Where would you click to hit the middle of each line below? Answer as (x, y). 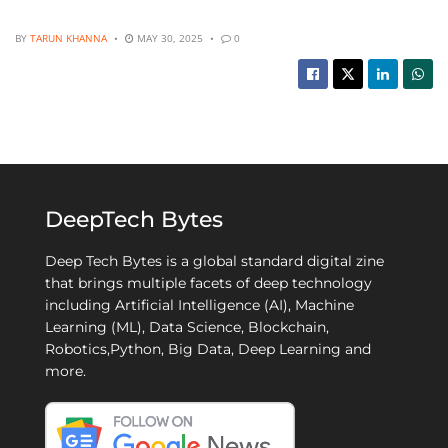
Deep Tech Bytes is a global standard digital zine (214, 260)
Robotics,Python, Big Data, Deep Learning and (208, 348)
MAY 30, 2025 (168, 37)
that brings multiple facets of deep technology (208, 282)
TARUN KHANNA (68, 37)
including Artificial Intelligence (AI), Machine (199, 304)
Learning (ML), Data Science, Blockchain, (187, 326)
